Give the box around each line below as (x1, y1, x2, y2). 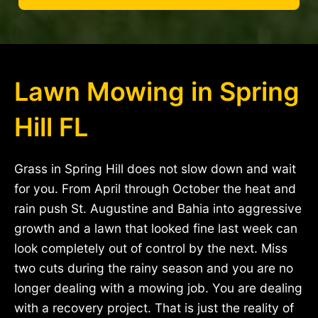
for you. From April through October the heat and (14, 180, 296, 196)
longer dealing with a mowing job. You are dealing (14, 280, 302, 295)
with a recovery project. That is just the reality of (14, 300, 294, 315)
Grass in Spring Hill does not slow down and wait (14, 160, 296, 176)
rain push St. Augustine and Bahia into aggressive (14, 200, 302, 216)
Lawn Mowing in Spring (14, 75, 300, 107)
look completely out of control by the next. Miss (14, 240, 287, 256)
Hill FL (14, 111, 88, 143)
